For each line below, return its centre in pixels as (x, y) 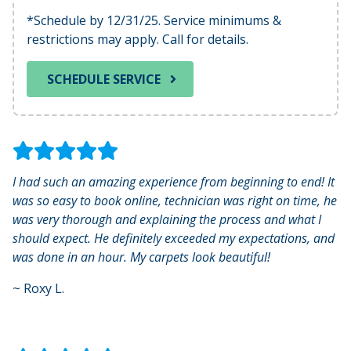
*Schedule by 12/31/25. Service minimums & (154, 21)
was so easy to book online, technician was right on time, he (175, 200)
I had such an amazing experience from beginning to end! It (174, 181)
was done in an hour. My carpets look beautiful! (141, 257)
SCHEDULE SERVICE (104, 79)
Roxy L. (44, 288)
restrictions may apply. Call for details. (138, 40)
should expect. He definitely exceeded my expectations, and (174, 238)
